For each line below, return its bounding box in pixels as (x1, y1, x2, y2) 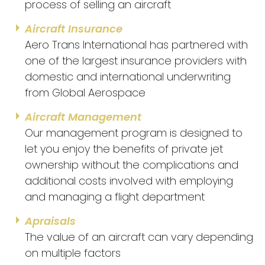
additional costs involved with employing (25, 173, 233, 189)
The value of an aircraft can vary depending (25, 230, 253, 245)
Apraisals (25, 214, 76, 229)
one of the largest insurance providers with (25, 53, 247, 69)
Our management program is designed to (25, 125, 243, 141)
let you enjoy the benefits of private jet (25, 141, 223, 157)
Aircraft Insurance (25, 21, 122, 37)
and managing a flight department (25, 189, 205, 205)
